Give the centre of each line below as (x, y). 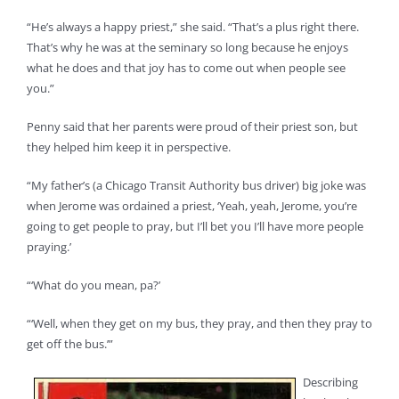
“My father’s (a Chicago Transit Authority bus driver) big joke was (196, 185)
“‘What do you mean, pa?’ (94, 285)
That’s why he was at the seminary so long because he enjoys (187, 47)
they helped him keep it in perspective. (129, 147)
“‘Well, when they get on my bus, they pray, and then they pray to (199, 323)
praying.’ (49, 246)
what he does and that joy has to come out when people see (186, 67)
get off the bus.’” (70, 343)
